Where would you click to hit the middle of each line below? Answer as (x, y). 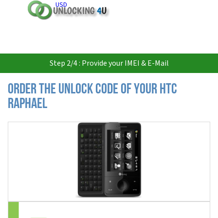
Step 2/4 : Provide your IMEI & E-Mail (109, 63)
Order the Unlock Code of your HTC (92, 90)
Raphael (27, 104)
